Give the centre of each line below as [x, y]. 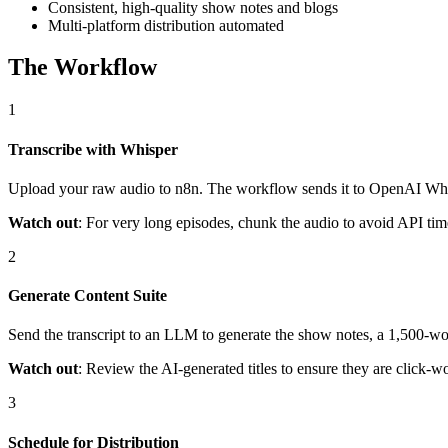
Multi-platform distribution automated [166, 25]
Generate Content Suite [87, 296]
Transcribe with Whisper [93, 149]
